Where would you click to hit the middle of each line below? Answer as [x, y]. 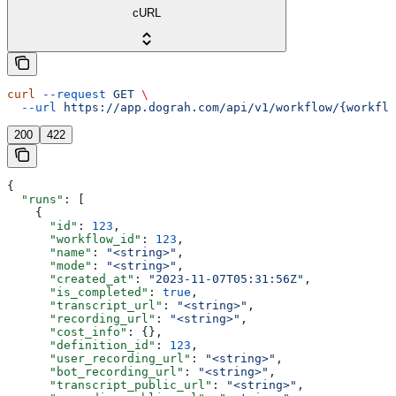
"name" [49, 253]
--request [71, 95]
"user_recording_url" [99, 359]
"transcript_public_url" [110, 385]
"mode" [49, 266]
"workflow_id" [74, 240]
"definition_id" [81, 346]
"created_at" [71, 279]
